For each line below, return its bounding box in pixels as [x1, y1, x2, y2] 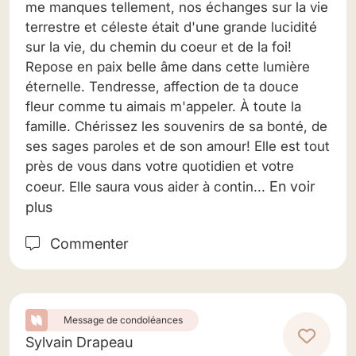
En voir [269, 178, 315, 195]
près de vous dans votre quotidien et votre [25, 158, 294, 174]
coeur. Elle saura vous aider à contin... [25, 179, 269, 195]
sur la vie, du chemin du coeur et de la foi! [25, 39, 292, 55]
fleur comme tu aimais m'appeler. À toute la [25, 99, 301, 114]
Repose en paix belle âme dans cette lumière [25, 59, 310, 75]
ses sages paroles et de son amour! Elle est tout [25, 138, 330, 154]
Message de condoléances [64, 314, 183, 326]
